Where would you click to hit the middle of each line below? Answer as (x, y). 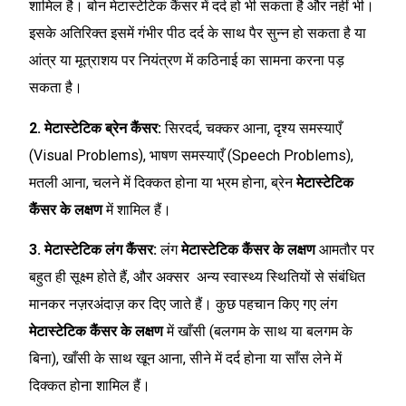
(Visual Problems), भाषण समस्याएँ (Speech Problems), (191, 155)
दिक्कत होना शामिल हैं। (90, 386)
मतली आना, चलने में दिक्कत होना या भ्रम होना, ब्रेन (163, 182)
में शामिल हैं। (139, 209)
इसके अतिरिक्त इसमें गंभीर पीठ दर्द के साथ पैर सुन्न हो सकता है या (198, 34)
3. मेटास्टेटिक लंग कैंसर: (95, 250)
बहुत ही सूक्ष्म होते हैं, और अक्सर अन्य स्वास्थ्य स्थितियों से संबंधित (197, 277)
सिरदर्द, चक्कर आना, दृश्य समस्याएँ (253, 128)
